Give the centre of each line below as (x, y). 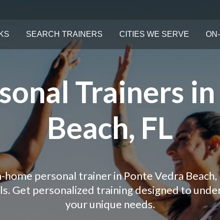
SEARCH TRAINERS (65, 34)
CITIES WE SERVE (154, 34)
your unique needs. (110, 204)
